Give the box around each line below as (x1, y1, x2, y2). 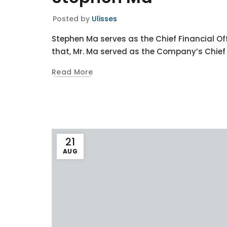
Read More (52, 67, 93, 77)
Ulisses (92, 14, 117, 24)
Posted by (53, 14, 92, 24)
